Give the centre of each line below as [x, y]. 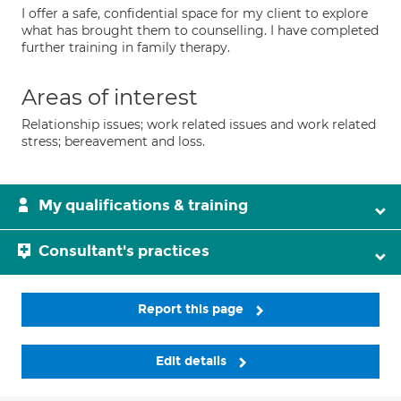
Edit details [192, 362]
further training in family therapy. [126, 47]
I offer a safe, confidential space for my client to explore [195, 13]
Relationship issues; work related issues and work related [199, 124]
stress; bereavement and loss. [113, 141]
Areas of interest [110, 97]
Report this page [192, 309]
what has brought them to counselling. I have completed [200, 30]
